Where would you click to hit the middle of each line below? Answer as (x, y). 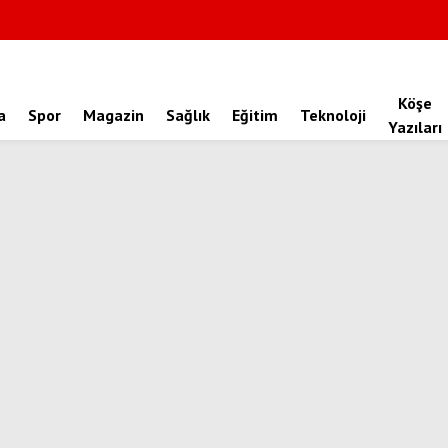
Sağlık (188, 115)
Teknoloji (333, 115)
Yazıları (415, 127)
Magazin (113, 115)
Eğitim (255, 115)
